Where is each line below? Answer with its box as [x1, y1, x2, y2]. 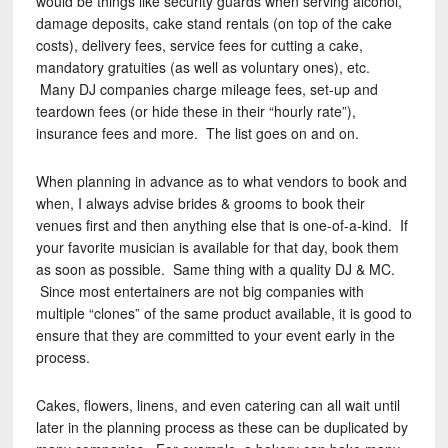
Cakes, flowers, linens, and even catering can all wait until [35, 395, 400, 415]
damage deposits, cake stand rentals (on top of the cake [35, 13, 392, 33]
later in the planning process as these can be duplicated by [35, 417, 408, 437]
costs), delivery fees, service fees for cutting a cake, [35, 35, 363, 55]
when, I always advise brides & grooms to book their [35, 193, 365, 213]
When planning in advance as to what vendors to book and [35, 171, 407, 191]
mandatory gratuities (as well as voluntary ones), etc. [35, 57, 370, 77]
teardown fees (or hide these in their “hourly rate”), [35, 101, 356, 121]
